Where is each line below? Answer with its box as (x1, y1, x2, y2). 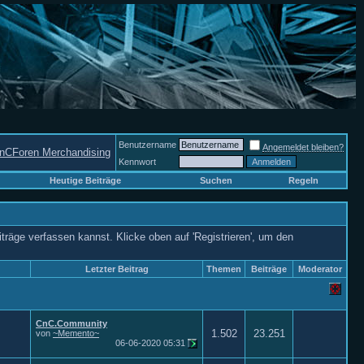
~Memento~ (53, 328, 99, 338)
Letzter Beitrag (84, 264, 149, 274)
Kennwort (119, 157, 156, 167)
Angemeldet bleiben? (262, 142, 344, 152)
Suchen (200, 175, 232, 185)
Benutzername (119, 140, 176, 149)
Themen (206, 264, 241, 274)
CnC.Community (36, 318, 107, 328)
